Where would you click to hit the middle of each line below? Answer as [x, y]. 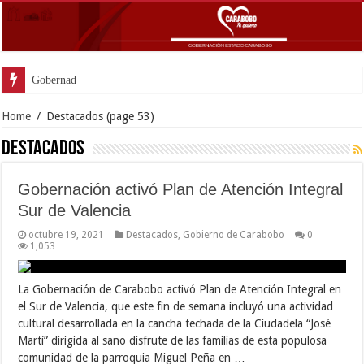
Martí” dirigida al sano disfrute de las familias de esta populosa [173, 340]
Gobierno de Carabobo [234, 234]
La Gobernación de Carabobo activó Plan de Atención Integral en [180, 289]
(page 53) [129, 116]
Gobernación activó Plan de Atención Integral [181, 189]
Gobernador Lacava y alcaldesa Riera [117, 80]
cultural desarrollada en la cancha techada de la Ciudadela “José [175, 323]
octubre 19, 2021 [67, 234]
